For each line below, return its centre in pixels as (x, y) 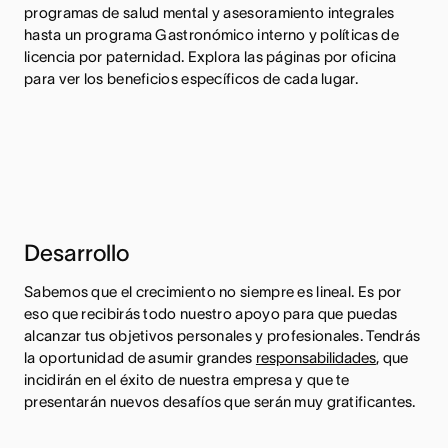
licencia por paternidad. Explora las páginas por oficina (210, 57)
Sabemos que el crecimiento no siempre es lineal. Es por (213, 292)
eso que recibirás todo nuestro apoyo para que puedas (211, 314)
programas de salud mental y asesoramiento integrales (209, 13)
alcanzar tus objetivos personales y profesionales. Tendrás (222, 336)
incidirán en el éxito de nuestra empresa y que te (187, 380)
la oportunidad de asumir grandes (140, 358)
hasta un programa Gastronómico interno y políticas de (211, 35)
